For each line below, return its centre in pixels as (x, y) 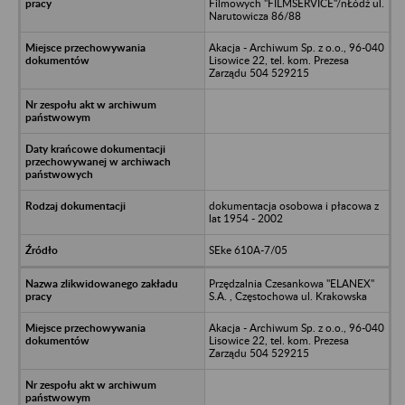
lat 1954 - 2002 (245, 218)
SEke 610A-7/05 (248, 250)
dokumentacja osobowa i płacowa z (293, 205)
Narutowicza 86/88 (254, 15)
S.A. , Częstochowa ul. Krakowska (287, 296)
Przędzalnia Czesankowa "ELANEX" (291, 283)
